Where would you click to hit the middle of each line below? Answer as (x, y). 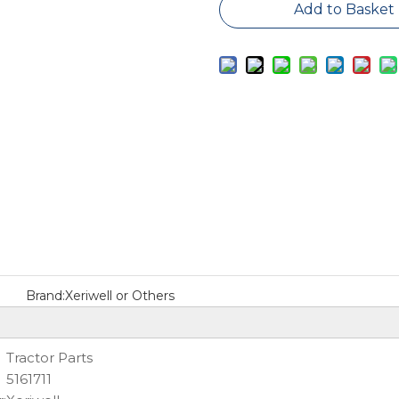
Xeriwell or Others (119, 296)
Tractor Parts (49, 358)
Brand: (45, 296)
